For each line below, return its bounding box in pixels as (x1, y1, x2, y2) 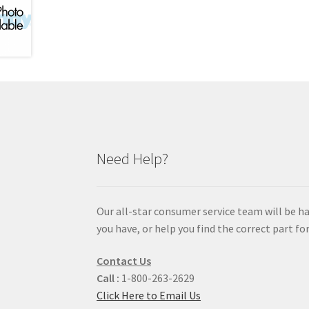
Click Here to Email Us (97, 288, 201, 303)
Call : (97, 271, 120, 286)
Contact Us (97, 254, 152, 268)
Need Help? (97, 148, 169, 168)
